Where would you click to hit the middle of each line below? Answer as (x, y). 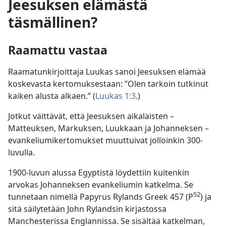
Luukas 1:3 (116, 96)
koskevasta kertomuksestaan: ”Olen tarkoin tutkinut (108, 84)
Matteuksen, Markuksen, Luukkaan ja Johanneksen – (108, 128)
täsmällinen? (53, 22)
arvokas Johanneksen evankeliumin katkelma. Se (101, 185)
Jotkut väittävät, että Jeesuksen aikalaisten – (91, 116)
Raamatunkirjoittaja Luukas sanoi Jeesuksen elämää (107, 72)
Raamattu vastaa (58, 50)
